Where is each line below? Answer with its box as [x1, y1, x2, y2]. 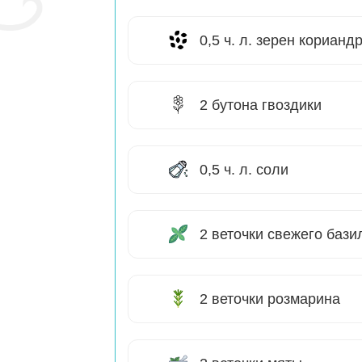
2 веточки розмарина [200, 291, 340, 308]
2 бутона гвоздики [200, 97, 322, 114]
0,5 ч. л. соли [200, 162, 288, 179]
